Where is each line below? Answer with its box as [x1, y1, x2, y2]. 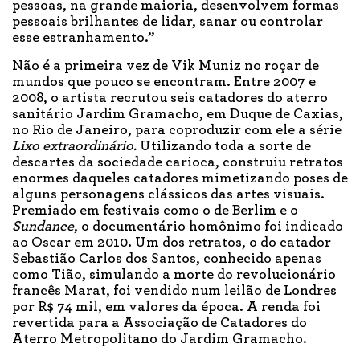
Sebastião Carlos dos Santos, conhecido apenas [12, 252, 321, 267]
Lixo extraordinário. [12, 139, 137, 154]
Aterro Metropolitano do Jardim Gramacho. [12, 332, 310, 347]
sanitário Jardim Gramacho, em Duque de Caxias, [12, 107, 343, 122]
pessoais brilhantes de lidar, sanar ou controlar [12, 14, 323, 30]
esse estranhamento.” [12, 31, 157, 46]
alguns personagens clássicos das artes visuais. [12, 187, 325, 202]
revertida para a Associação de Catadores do [12, 316, 307, 331]
